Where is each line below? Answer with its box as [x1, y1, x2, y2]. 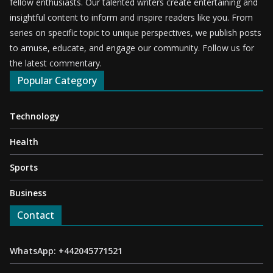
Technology [10, 110, 60, 122]
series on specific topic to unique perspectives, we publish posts [10, 26, 261, 38]
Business [10, 186, 46, 199]
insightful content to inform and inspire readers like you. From [10, 11, 253, 23]
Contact [17, 208, 54, 222]
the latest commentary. [10, 57, 102, 69]
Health [10, 135, 38, 147]
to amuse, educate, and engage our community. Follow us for [10, 41, 254, 54]
